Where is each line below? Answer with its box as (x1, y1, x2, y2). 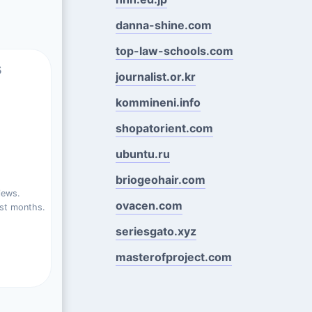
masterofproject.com (115, 249, 232, 264)
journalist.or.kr (115, 69, 196, 84)
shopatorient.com (115, 120, 213, 135)
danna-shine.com (115, 17, 212, 32)
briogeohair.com (115, 172, 205, 187)
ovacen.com (115, 198, 182, 212)
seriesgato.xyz (115, 224, 196, 238)
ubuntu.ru (115, 146, 170, 161)
